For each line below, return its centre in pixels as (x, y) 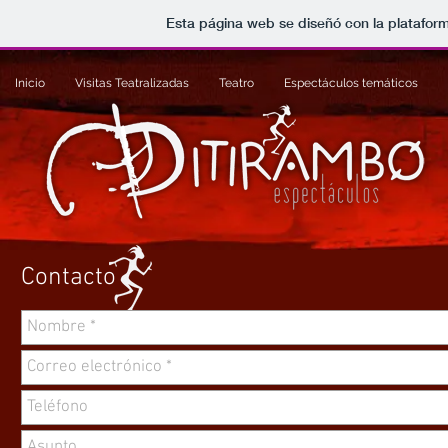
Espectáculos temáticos (351, 83)
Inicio (30, 83)
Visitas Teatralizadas (132, 83)
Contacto (68, 278)
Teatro (236, 83)
